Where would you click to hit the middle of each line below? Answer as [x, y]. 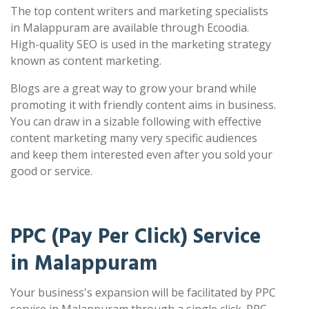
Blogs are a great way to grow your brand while [133, 89]
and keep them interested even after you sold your [141, 155]
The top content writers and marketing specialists [139, 11]
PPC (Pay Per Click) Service [136, 237]
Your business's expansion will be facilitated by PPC [143, 293]
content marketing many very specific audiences [134, 138]
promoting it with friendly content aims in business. [143, 105]
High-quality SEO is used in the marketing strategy [141, 44]
